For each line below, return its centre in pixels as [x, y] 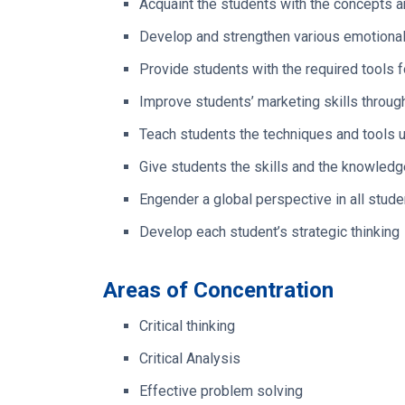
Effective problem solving [221, 391]
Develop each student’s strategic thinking [269, 231]
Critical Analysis [190, 358]
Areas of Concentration [218, 290]
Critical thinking [187, 325]
